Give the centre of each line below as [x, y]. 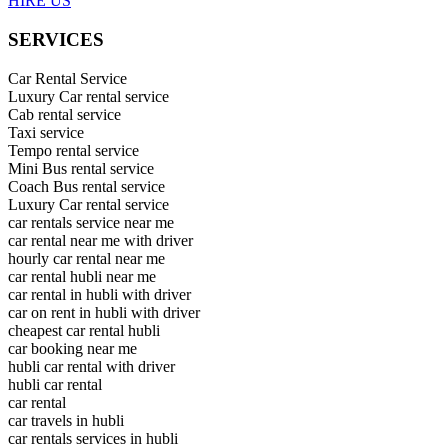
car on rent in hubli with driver [104, 312]
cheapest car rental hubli [84, 330]
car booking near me [72, 348]
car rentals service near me [91, 222]
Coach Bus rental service [86, 186]
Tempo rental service [73, 150]
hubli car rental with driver [91, 366]
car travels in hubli [66, 420]
